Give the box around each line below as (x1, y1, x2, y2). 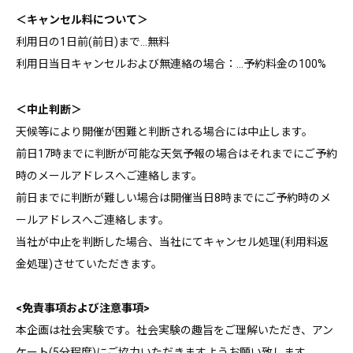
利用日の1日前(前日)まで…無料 (16, 35, 169, 48)
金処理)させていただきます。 (16, 257, 162, 270)
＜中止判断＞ (16, 102, 82, 116)
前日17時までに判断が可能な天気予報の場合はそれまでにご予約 (16, 147, 337, 160)
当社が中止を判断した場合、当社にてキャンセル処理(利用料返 (16, 235, 329, 248)
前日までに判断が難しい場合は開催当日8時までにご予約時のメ (16, 191, 331, 204)
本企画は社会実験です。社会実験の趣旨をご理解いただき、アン (16, 323, 333, 336)
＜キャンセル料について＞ (16, 13, 148, 26)
